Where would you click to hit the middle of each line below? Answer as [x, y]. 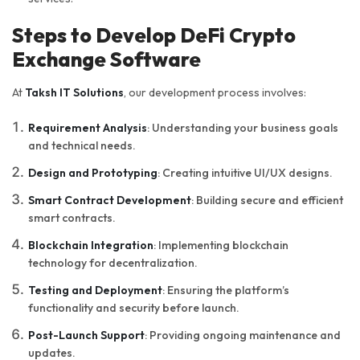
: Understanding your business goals [243, 128]
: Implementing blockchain [221, 245]
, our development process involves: [215, 93]
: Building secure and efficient [267, 200]
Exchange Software [106, 60]
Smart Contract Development [110, 200]
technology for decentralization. [113, 263]
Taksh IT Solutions [74, 93]
